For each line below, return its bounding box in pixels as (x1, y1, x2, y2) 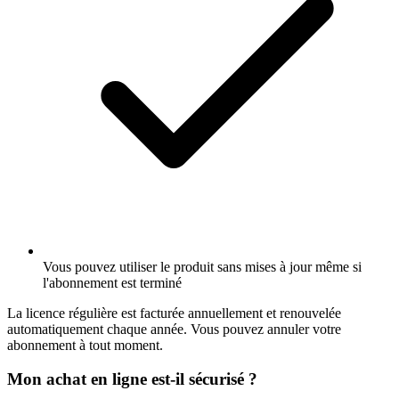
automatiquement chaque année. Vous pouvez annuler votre (7, 321, 341, 337)
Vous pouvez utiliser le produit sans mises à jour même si (43, 258, 362, 274)
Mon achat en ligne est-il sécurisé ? (7, 370, 257, 389)
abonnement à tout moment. (7, 337, 163, 353)
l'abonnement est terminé (43, 274, 182, 290)
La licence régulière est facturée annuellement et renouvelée (7, 305, 341, 321)
